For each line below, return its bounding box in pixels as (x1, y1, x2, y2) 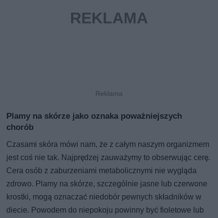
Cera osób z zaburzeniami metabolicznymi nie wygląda (6, 165, 197, 175)
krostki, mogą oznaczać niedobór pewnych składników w (6, 192, 202, 201)
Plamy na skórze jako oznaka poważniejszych (6, 110, 182, 121)
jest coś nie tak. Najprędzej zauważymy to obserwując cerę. (6, 152, 211, 162)
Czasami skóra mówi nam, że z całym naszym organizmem (6, 139, 210, 149)
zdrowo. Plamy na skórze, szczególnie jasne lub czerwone (6, 179, 208, 188)
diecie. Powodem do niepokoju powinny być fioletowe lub (6, 205, 204, 215)
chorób (6, 122, 34, 132)
